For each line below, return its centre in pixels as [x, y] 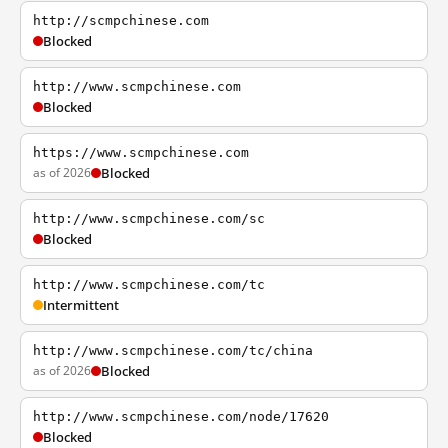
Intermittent [81, 305]
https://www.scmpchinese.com [141, 152]
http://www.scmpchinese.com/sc [149, 218]
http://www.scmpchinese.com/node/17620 [181, 416]
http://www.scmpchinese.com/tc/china [173, 350]
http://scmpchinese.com [121, 20]
